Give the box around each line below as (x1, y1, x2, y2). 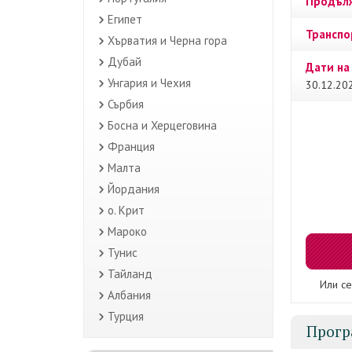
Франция (108, 139, 155, 154)
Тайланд (108, 266, 152, 281)
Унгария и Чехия (108, 75, 191, 90)
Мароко (108, 224, 147, 239)
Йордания (108, 181, 159, 196)
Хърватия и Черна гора (108, 33, 227, 48)
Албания (108, 288, 151, 302)
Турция (108, 309, 144, 324)
